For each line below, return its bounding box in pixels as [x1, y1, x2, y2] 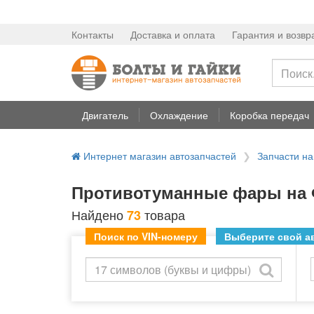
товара [141, 205, 185, 224]
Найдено [71, 205, 127, 224]
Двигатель [82, 108, 128, 122]
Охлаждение [150, 108, 208, 122]
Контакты [71, 27, 114, 41]
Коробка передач [230, 108, 309, 122]
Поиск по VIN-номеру [94, 229, 198, 243]
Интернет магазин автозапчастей [81, 149, 236, 163]
